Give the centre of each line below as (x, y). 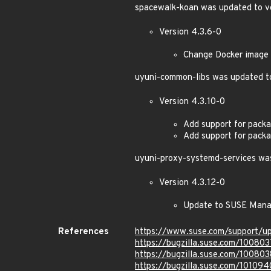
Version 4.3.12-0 (192, 183)
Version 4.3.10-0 (192, 102)
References (83, 232)
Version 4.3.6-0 (190, 32)
